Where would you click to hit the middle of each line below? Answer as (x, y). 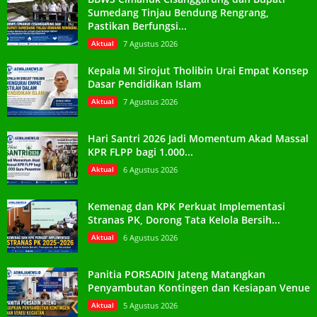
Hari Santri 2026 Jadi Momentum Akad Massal (198, 138)
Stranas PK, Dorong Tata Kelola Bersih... (184, 219)
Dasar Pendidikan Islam (144, 83)
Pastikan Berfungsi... (137, 25)
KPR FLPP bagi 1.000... (140, 151)
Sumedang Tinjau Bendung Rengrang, (178, 12)
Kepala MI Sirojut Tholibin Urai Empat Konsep (198, 70)
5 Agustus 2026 (150, 305)
